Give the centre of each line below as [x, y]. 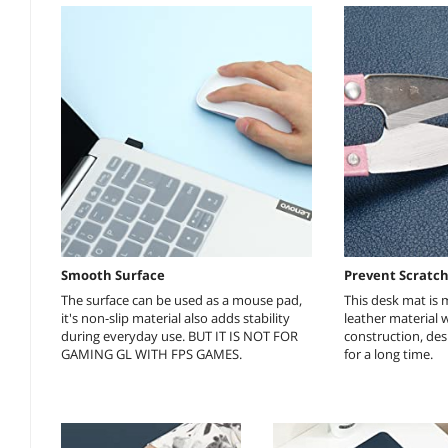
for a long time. [388, 353]
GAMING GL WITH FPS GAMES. [151, 353]
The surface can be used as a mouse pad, [181, 299]
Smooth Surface [113, 275]
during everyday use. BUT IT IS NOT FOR [179, 335]
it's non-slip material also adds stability [175, 317]
